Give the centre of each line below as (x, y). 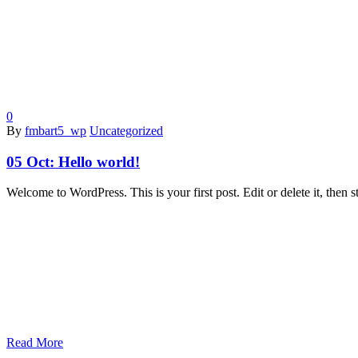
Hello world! (99, 161)
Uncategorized (126, 131)
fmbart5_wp (56, 131)
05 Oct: (32, 161)
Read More (35, 343)
